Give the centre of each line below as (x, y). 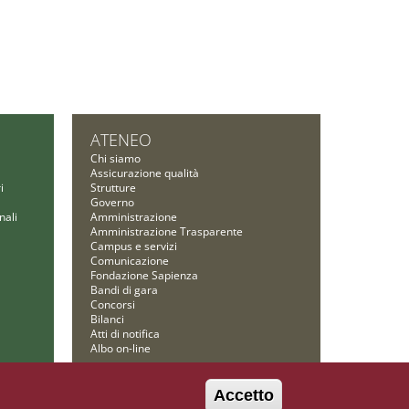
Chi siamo (115, 158)
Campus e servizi (133, 246)
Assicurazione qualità (144, 173)
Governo (112, 202)
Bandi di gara (124, 289)
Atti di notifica (125, 333)
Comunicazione (129, 260)
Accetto (243, 395)
